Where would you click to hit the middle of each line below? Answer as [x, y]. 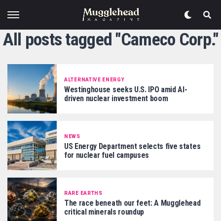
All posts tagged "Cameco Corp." [110, 39]
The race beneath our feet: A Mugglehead [132, 203]
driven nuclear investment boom [116, 98]
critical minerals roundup [104, 212]
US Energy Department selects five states [132, 146]
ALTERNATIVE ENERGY [94, 79]
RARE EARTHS [83, 193]
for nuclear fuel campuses [107, 155]
